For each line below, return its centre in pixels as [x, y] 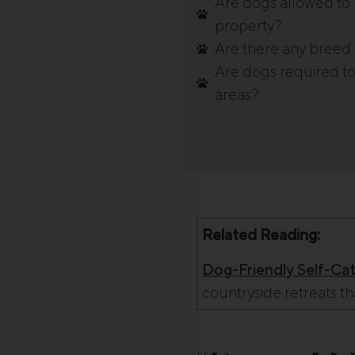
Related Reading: [261, 235]
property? [248, 26]
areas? [237, 95]
